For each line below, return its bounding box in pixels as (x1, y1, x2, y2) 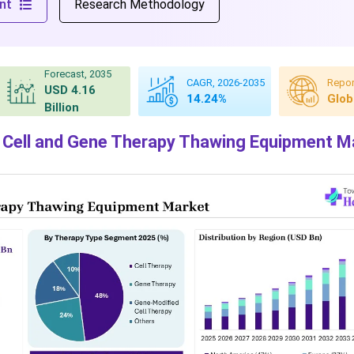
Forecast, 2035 (43, 68, 111, 80)
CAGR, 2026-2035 (186, 77, 265, 88)
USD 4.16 (43, 83, 96, 97)
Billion (43, 100, 79, 115)
